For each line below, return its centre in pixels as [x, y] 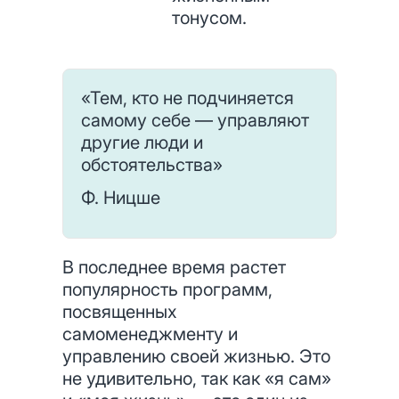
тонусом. [209, 18]
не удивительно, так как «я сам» [197, 379]
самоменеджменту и [150, 334]
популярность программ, [167, 289]
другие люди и [142, 142]
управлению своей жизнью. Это [196, 356]
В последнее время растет [174, 267]
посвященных [119, 312]
